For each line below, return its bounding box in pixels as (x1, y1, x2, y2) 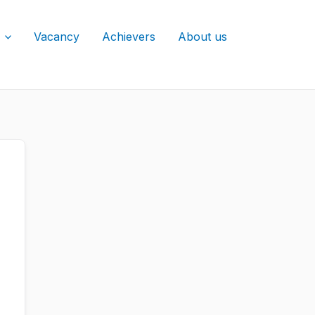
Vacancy (34, 29, 80, 44)
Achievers (102, 29, 156, 44)
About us (178, 29, 228, 44)
